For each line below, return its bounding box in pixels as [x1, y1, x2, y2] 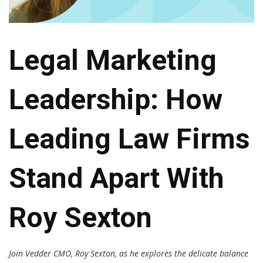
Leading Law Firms [9, 122, 250, 156]
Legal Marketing [9, 43, 217, 77]
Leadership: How [9, 82, 222, 116]
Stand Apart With [9, 161, 224, 195]
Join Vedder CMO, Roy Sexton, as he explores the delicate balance [9, 247, 248, 259]
